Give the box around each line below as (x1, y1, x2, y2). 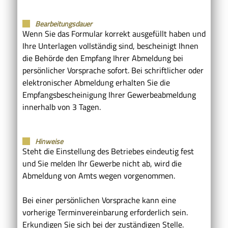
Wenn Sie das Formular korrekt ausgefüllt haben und (22, 27, 206, 40)
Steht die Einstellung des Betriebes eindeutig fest (22, 145, 194, 157)
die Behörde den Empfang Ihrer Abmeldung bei (22, 51, 183, 64)
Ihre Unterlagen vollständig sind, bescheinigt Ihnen (22, 39, 198, 52)
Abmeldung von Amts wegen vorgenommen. (22, 169, 175, 182)
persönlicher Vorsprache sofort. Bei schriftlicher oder (22, 64, 204, 76)
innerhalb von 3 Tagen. (22, 100, 101, 113)
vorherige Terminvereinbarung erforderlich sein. (22, 206, 188, 218)
